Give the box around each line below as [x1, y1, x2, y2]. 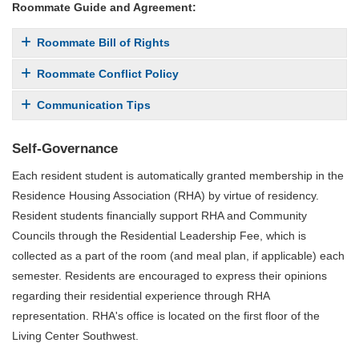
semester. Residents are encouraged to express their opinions [12, 269, 327, 283]
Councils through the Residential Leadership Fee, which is [12, 229, 306, 243]
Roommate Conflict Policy [37, 67, 179, 80]
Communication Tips [37, 98, 151, 111]
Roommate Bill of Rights [37, 35, 170, 49]
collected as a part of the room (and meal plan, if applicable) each [12, 249, 345, 263]
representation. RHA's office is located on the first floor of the [12, 309, 320, 323]
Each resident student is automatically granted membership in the [12, 169, 344, 183]
